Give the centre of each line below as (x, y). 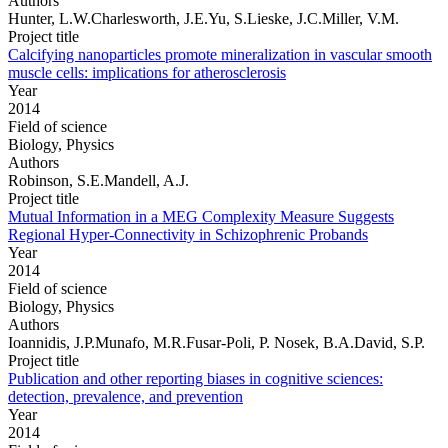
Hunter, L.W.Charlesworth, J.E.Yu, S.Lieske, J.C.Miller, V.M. (203, 18)
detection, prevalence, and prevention (125, 396)
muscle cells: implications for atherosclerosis (147, 72)
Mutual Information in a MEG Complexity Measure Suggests (201, 216)
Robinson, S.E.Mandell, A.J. (98, 180)
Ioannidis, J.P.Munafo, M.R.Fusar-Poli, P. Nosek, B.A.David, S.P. (216, 342)
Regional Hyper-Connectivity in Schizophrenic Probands (188, 234)
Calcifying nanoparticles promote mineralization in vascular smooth (220, 54)
